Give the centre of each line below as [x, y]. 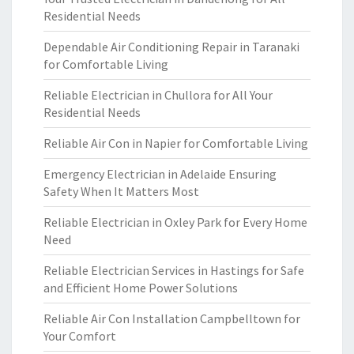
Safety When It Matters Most [121, 191]
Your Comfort [80, 336]
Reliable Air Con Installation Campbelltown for [172, 318]
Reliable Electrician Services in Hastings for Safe [174, 270]
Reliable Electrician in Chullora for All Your [158, 95]
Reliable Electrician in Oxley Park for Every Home [175, 222]
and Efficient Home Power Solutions [141, 288]
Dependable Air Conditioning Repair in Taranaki [171, 47]
